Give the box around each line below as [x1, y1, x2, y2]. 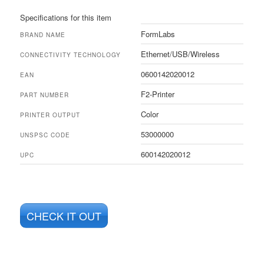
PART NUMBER [20, 90, 70, 99]
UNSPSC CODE [20, 130, 71, 139]
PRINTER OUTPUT [20, 110, 81, 119]
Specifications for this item [20, 11, 112, 23]
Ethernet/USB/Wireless [141, 48, 220, 60]
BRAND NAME [20, 30, 66, 39]
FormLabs [141, 28, 176, 39]
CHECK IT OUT [27, 208, 102, 224]
